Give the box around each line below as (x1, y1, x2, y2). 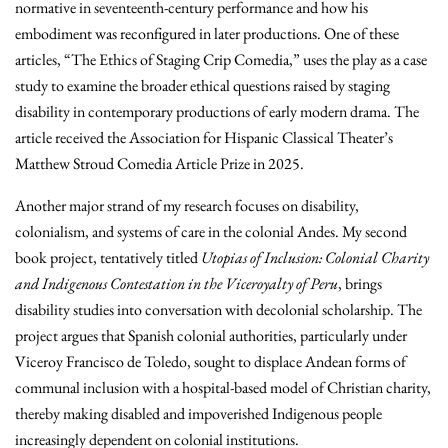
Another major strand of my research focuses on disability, (15, 195, 359, 216)
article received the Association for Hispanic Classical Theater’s (15, 127, 393, 148)
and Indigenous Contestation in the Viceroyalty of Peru (15, 273, 338, 294)
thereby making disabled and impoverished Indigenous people (15, 403, 382, 424)
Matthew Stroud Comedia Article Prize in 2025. (15, 153, 304, 174)
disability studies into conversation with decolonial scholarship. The (15, 299, 422, 320)
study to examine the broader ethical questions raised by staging (15, 75, 390, 96)
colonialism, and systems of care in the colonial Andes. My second (15, 221, 407, 242)
